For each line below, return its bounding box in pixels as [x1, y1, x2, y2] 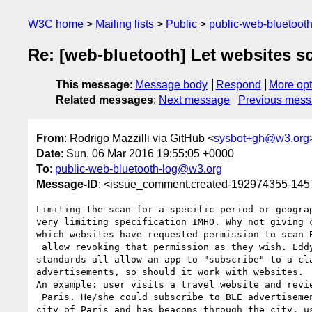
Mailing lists [95, 18, 154, 30]
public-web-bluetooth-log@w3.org [55, 162, 222, 175]
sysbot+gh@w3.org [214, 132, 309, 144]
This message [56, 79, 130, 91]
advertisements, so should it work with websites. [36, 266, 309, 277]
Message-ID [36, 178, 98, 190]
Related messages [56, 94, 153, 107]
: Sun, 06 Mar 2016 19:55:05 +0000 [61, 147, 234, 159]
